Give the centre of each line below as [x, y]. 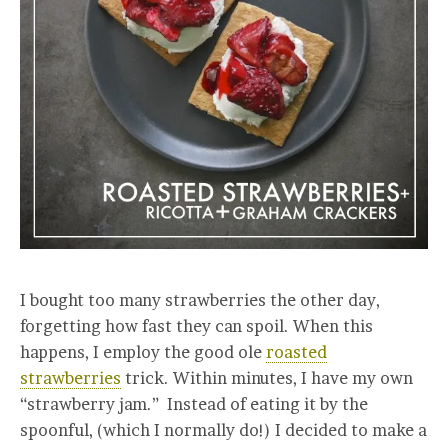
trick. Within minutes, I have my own [267, 378]
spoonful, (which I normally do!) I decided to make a [223, 430]
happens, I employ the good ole [143, 352]
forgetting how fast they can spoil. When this [196, 326]
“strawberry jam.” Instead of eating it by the [194, 404]
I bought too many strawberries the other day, [200, 300]
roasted [296, 352]
